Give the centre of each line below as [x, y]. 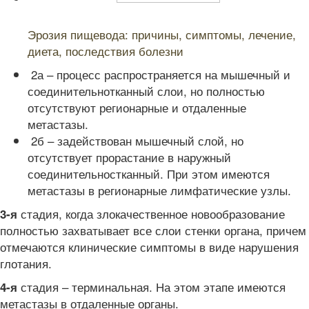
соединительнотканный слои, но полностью [146, 91]
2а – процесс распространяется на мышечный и [159, 74]
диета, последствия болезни [106, 51]
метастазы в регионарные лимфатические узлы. [159, 190]
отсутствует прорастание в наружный [129, 157]
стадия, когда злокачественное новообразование [151, 213]
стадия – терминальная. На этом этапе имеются [151, 287]
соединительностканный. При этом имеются [149, 173]
